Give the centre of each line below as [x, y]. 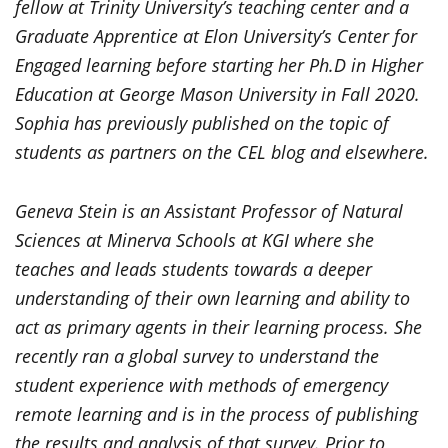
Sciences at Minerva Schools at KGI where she [194, 239]
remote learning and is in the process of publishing [216, 413]
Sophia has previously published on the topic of [202, 122]
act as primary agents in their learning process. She [218, 326]
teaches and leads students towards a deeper [193, 268]
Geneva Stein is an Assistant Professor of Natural [209, 210]
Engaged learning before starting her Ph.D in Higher [219, 64]
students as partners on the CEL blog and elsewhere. [222, 151]
